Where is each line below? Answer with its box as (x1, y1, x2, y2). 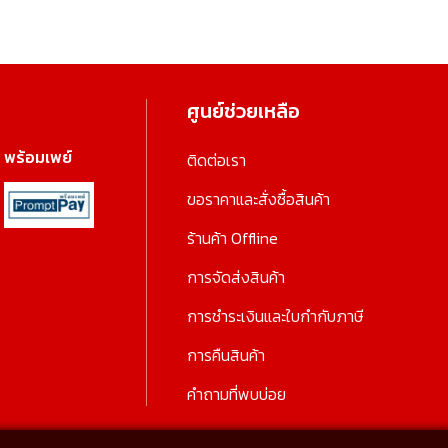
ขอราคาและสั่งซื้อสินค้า (187, 186, 331, 211)
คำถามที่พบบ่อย (187, 381, 287, 406)
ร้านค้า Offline (187, 225, 279, 250)
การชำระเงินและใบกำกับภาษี (187, 303, 364, 328)
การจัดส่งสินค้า (187, 264, 286, 289)
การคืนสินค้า (187, 342, 266, 367)
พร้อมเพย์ (3, 144, 72, 169)
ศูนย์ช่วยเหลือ (187, 95, 301, 126)
